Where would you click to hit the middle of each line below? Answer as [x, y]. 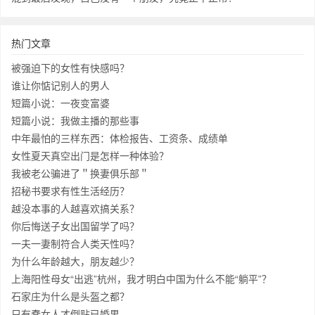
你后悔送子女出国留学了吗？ [75, 226]
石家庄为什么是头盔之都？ [70, 296]
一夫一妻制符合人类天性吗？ [75, 243]
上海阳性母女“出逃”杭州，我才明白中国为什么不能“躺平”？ [141, 278]
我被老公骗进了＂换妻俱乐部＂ [80, 173]
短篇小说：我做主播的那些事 [75, 120]
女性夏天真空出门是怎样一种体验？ [90, 155]
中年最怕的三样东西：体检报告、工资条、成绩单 [120, 138]
